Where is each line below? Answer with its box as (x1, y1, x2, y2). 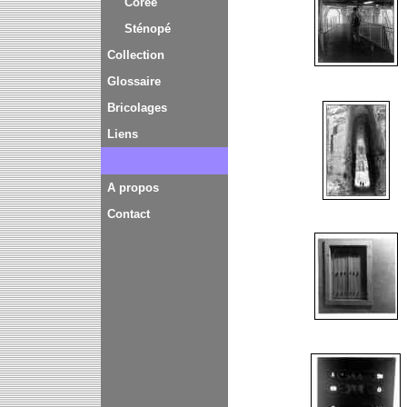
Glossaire (107, 74, 161, 88)
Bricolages (107, 101, 167, 114)
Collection (107, 48, 164, 62)
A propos (107, 181, 159, 194)
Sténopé (124, 22, 171, 35)
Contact (107, 207, 150, 221)
